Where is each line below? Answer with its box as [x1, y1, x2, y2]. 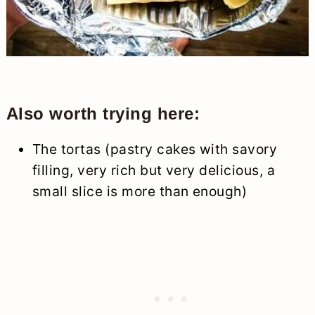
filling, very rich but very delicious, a [32, 161, 276, 179]
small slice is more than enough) [32, 182, 247, 200]
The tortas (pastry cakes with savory [32, 140, 278, 157]
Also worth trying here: [6, 103, 200, 123]
